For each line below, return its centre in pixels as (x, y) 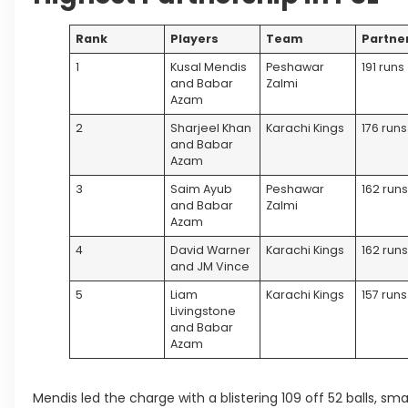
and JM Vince (210, 266)
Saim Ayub (202, 189)
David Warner (211, 250)
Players (195, 38)
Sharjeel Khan (211, 127)
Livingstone (204, 311)
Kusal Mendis (209, 66)
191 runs (383, 66)
